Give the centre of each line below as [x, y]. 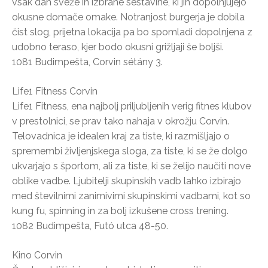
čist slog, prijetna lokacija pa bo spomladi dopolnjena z [132, 32]
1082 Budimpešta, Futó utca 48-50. [90, 226]
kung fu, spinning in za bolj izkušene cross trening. [120, 211]
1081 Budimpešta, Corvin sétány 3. [87, 62]
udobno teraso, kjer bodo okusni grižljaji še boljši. [118, 47]
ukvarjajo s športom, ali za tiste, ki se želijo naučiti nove [131, 166]
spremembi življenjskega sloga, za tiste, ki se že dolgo [130, 151]
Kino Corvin [37, 255]
